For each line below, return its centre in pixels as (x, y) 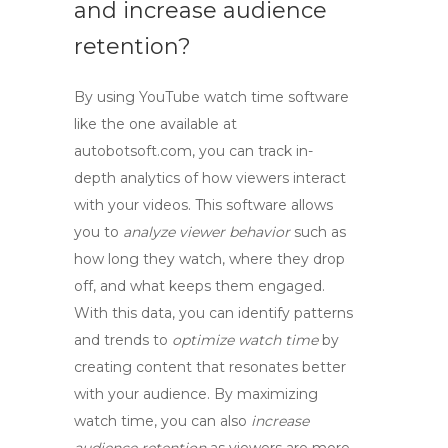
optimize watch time (245, 340)
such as (318, 232)
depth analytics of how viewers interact (210, 178)
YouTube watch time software (244, 97)
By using (106, 97)
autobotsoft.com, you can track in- (193, 151)
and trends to (123, 340)
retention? (132, 46)
